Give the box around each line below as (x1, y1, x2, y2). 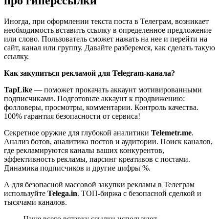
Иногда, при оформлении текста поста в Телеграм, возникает (4, 17, 209, 25)
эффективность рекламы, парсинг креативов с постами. (4, 154, 190, 163)
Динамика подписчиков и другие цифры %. (4, 163, 151, 172)
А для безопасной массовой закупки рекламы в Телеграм (4, 180, 195, 189)
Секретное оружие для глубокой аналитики (4, 128, 151, 137)
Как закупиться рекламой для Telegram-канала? (4, 68, 175, 77)
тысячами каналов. (4, 197, 67, 206)
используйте (4, 189, 47, 197)
